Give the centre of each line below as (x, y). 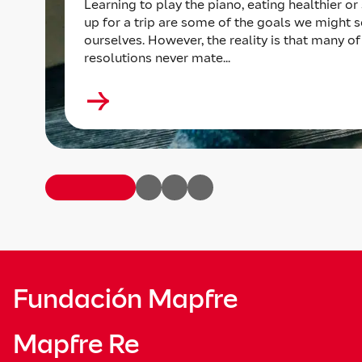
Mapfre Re (76, 344)
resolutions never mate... (157, 57)
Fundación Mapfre (125, 299)
